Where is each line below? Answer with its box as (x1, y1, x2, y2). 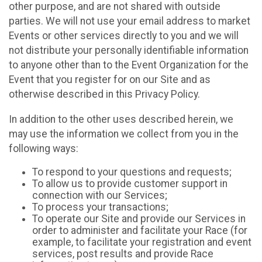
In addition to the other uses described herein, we (9, 113, 233, 125)
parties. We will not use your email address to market (9, 15, 250, 27)
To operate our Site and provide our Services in (32, 213, 246, 225)
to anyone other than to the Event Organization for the (9, 59, 249, 71)
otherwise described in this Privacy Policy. (9, 88, 200, 101)
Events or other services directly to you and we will (9, 30, 239, 42)
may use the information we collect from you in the (9, 127, 239, 140)
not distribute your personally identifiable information (9, 44, 249, 57)
